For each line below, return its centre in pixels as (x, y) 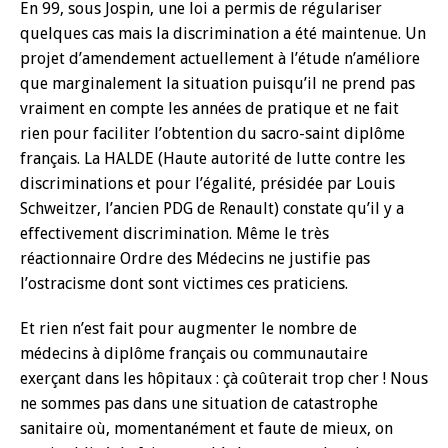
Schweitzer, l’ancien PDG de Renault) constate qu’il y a (212, 208)
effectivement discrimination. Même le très (174, 233)
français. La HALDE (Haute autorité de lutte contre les (212, 158)
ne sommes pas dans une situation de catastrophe (199, 403)
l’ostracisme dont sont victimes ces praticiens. (184, 283)
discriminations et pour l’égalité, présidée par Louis (207, 183)
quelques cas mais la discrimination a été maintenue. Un (223, 33)
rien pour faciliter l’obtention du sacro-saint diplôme (212, 133)
